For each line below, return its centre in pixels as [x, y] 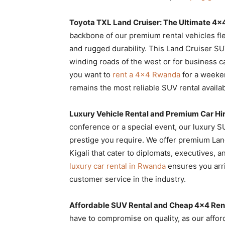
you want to [91, 74]
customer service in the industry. [128, 179]
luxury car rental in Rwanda [118, 166]
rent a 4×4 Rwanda [146, 74]
